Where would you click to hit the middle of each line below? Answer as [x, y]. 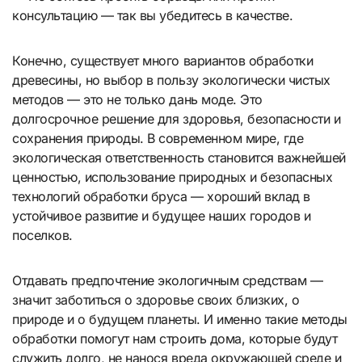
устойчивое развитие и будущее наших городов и [162, 215]
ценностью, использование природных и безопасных [173, 177]
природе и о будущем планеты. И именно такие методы [180, 319]
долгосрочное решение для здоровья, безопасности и [177, 118]
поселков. [42, 235]
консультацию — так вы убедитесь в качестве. [153, 15]
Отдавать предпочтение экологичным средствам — [168, 280]
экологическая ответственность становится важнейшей [179, 157]
